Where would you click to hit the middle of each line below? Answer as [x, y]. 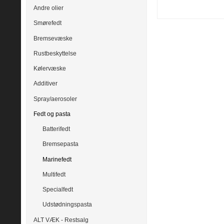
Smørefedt [47, 23]
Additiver [45, 84]
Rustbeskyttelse [55, 53]
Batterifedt [56, 129]
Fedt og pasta [52, 114]
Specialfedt [57, 190]
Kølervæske [50, 69]
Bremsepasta [60, 144]
